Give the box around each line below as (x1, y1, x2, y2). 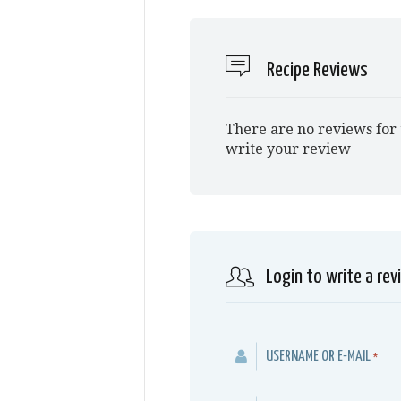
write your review (226, 141, 351, 158)
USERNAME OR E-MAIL (266, 349, 371, 364)
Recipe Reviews (263, 60, 368, 81)
